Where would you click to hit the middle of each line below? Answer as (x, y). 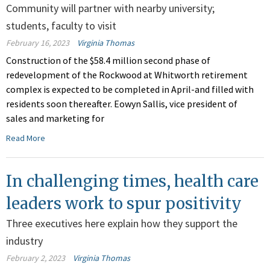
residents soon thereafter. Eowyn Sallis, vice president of (122, 104)
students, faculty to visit (61, 26)
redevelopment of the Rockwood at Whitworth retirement (127, 75)
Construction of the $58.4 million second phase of (108, 61)
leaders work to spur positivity (124, 204)
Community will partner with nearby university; (110, 8)
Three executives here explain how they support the (122, 224)
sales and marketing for (55, 118)
